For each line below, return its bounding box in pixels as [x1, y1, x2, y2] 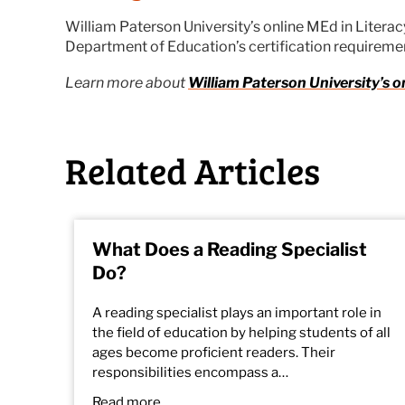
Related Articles [65, 146, 320, 194]
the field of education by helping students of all [92, 325, 391, 341]
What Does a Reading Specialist [92, 239, 367, 260]
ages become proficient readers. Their [92, 344, 335, 361]
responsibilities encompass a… [92, 364, 288, 381]
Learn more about [65, 74, 188, 91]
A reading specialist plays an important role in [92, 305, 381, 321]
